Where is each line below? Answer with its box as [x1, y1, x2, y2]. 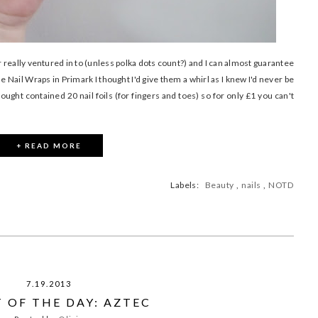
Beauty [204, 179, 234, 190]
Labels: [170, 179, 204, 190]
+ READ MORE [16, 141, 82, 150]
